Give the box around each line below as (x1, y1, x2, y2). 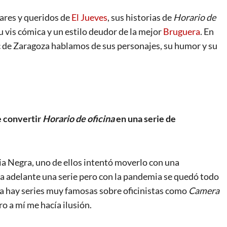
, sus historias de (107, 12, 173, 23)
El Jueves (71, 12, 107, 23)
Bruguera (163, 26, 200, 37)
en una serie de (115, 113, 176, 125)
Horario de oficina (43, 113, 115, 125)
